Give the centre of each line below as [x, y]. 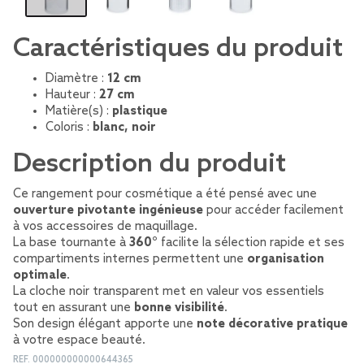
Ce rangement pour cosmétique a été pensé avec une [165, 194]
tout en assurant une [74, 308]
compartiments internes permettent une [130, 259]
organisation [286, 259]
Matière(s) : [79, 111]
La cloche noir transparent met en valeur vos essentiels [169, 292]
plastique [140, 111]
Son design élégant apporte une [105, 324]
